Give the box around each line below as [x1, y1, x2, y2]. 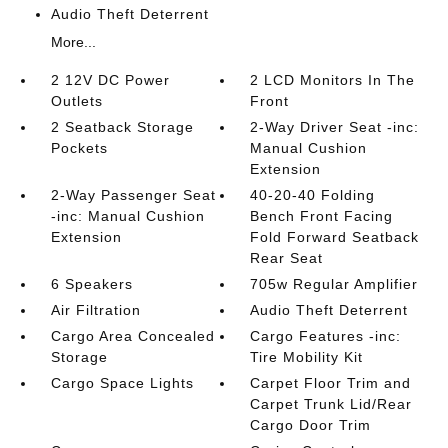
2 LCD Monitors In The [250, 71, 416, 88]
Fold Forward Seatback [250, 228, 420, 245]
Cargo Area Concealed [50, 327, 215, 344]
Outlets [50, 92, 103, 109]
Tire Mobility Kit [250, 348, 364, 365]
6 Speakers [50, 275, 133, 292]
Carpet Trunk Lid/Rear [250, 395, 413, 412]
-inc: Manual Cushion [50, 207, 205, 224]
